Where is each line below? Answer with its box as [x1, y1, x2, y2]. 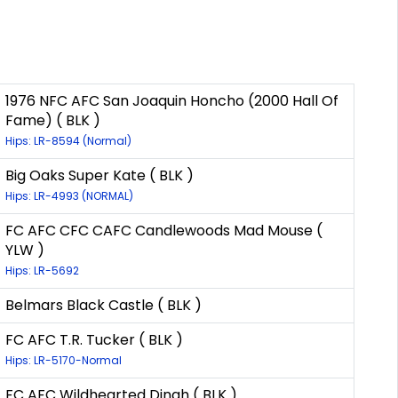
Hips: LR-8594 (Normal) [5, 133, 131, 149]
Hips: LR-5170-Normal [5, 353, 122, 369]
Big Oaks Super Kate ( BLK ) [5, 165, 194, 187]
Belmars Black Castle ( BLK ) [5, 295, 202, 316]
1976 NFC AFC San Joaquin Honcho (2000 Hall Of [5, 91, 338, 112]
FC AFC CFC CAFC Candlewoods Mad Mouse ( [5, 220, 322, 242]
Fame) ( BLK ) [5, 110, 100, 131]
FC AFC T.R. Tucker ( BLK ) [5, 330, 183, 351]
